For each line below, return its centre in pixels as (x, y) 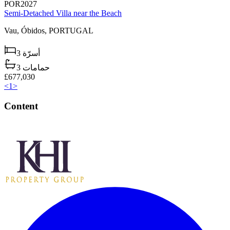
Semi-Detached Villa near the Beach (63, 13)
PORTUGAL (71, 31)
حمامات (36, 68)
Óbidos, (35, 31)
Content (21, 106)
